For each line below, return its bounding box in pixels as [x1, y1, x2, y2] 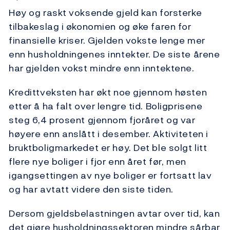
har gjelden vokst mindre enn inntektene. [9, 61, 195, 75]
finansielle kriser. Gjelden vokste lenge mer [9, 33, 205, 48]
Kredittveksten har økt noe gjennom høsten [9, 85, 207, 100]
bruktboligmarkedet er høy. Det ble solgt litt [9, 141, 207, 155]
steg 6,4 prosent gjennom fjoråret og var [9, 113, 196, 127]
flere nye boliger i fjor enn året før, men [9, 155, 186, 169]
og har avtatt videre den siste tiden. [9, 182, 174, 197]
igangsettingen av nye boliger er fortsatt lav [9, 168, 212, 183]
